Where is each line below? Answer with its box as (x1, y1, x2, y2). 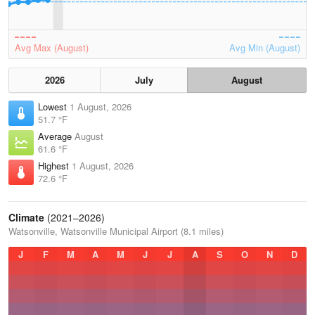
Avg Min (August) (229, 41, 300, 54)
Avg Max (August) (15, 41, 89, 54)
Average (38, 129, 75, 143)
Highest (38, 159, 72, 172)
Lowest (38, 100, 70, 113)
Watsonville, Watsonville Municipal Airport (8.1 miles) (8, 224, 224, 238)
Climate (8, 210, 44, 224)
